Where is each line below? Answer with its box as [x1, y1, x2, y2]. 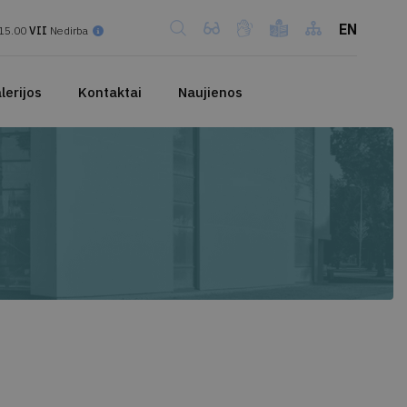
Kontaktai [77, 83, 142, 101]
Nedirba [49, 24, 88, 37]
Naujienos [177, 83, 243, 101]
